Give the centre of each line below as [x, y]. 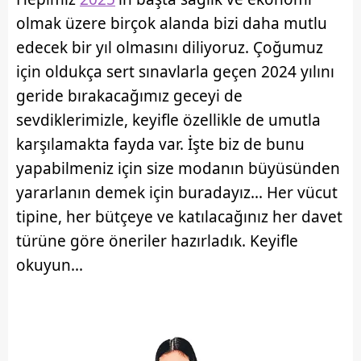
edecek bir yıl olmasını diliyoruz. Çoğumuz [170, 47]
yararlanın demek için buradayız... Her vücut [177, 192]
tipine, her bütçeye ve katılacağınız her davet [179, 216]
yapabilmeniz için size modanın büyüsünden [178, 168]
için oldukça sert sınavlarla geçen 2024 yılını [175, 71]
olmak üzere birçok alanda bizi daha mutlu [172, 23]
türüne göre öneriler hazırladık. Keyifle [157, 241]
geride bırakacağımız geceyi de [129, 95]
